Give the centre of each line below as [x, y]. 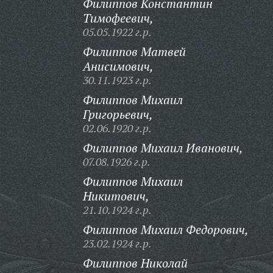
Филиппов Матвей [134, 51]
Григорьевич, [118, 114]
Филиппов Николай [135, 263]
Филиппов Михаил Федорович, [165, 229]
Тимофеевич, [118, 18]
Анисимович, [118, 66]
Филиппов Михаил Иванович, [163, 148]
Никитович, [116, 196]
